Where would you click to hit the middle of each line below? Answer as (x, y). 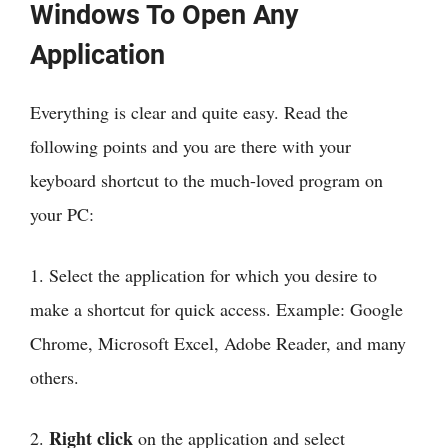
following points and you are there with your (190, 145)
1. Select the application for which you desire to (203, 274)
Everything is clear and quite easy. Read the (189, 111)
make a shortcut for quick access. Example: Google (216, 308)
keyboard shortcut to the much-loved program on (206, 179)
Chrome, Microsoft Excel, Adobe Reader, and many (218, 342)
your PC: (62, 213)
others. (54, 376)
